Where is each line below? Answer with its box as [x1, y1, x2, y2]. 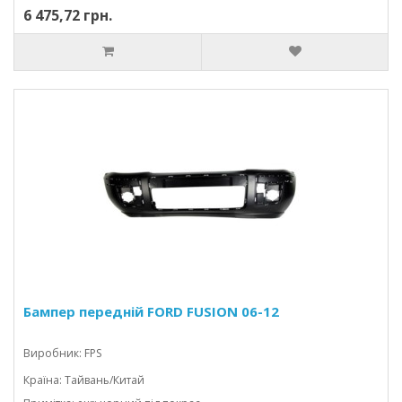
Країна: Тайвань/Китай [23, 372, 144, 388]
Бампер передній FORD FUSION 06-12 [23, 302, 279, 320]
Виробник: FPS [23, 345, 101, 361]
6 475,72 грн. [23, 5, 112, 25]
